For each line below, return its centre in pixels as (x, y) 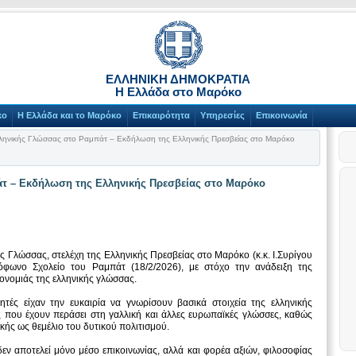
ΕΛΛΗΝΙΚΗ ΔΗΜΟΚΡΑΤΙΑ (178, 79)
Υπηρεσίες (223, 116)
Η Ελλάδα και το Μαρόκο (70, 116)
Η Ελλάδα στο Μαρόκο (178, 92)
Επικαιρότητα (161, 116)
